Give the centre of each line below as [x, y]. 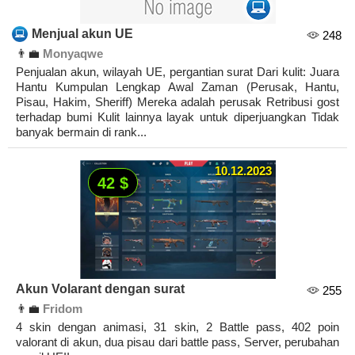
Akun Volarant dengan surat [100, 289]
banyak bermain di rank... [81, 132]
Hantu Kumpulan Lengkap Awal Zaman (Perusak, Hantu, [177, 87]
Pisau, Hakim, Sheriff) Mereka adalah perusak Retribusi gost [177, 102]
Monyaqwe [73, 54]
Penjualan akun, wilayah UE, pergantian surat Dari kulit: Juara [177, 72]
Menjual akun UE [82, 34]
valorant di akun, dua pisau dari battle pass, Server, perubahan [177, 342]
